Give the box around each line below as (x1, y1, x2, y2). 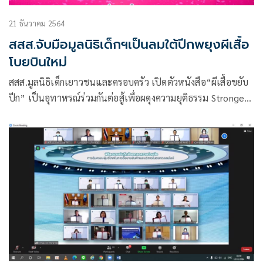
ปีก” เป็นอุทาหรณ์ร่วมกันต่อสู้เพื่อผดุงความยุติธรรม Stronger (9, 91, 248, 104)
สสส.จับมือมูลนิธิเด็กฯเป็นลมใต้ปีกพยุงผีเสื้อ (9, 34, 249, 54)
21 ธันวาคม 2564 (9, 18, 65, 28)
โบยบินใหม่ (9, 52, 67, 72)
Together (9, 107, 49, 120)
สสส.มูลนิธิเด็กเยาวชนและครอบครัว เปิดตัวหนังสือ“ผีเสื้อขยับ (9, 75, 249, 88)
